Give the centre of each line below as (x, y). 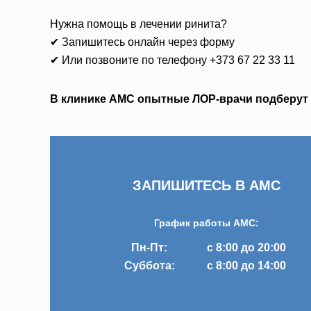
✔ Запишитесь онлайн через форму (142, 42)
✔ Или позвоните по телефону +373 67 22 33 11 (173, 60)
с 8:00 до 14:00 (246, 265)
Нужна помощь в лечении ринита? (138, 24)
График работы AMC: (207, 222)
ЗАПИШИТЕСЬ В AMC (207, 185)
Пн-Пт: (149, 247)
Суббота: (149, 265)
